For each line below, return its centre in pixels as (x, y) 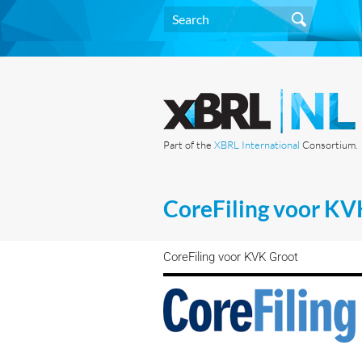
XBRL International (257, 145)
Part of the (189, 145)
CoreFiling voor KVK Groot (231, 257)
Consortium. (329, 145)
